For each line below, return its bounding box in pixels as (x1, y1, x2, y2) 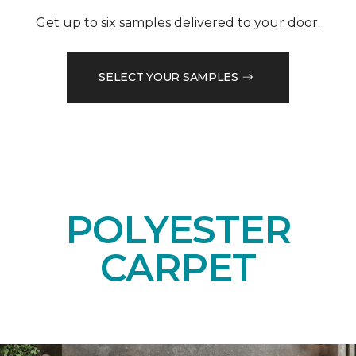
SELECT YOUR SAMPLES (99, 69, 238, 84)
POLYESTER (64, 207, 292, 253)
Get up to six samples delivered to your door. (36, 15, 320, 31)
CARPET (99, 245, 257, 292)
